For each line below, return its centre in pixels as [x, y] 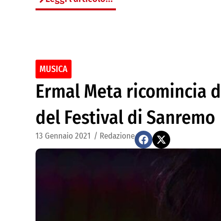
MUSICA [54, 69]
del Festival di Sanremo [125, 117]
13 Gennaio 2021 [63, 136]
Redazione [117, 136]
